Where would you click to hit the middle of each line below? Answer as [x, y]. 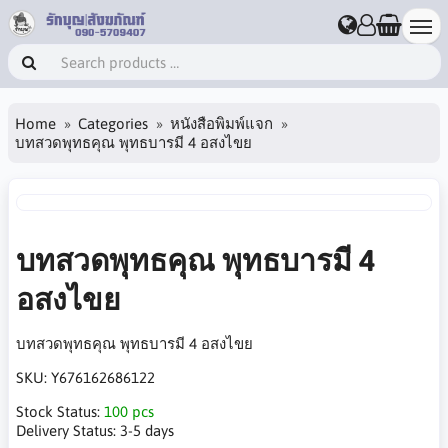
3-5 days [147, 430]
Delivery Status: [68, 430]
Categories [113, 123]
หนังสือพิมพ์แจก [221, 123]
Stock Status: [60, 411]
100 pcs [129, 411]
